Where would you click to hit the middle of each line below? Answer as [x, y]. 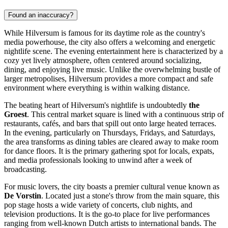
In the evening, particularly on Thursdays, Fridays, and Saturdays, [110, 133]
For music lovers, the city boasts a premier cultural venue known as [112, 187]
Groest [16, 115]
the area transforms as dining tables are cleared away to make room [111, 142]
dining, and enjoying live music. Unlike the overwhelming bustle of [112, 70]
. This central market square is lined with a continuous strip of [125, 115]
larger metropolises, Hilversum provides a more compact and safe [109, 79]
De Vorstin [23, 196]
